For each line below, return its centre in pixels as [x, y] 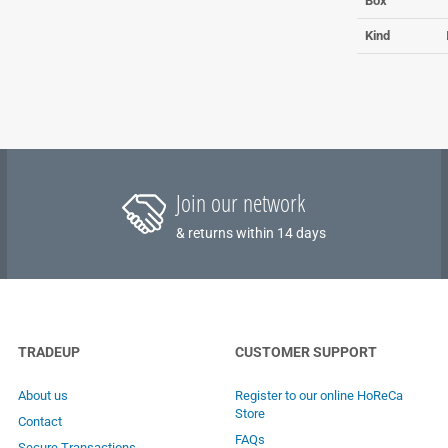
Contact [40, 421]
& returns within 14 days [250, 232]
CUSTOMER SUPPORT [305, 351]
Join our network [240, 202]
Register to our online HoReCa [318, 395]
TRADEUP [49, 351]
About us [43, 395]
